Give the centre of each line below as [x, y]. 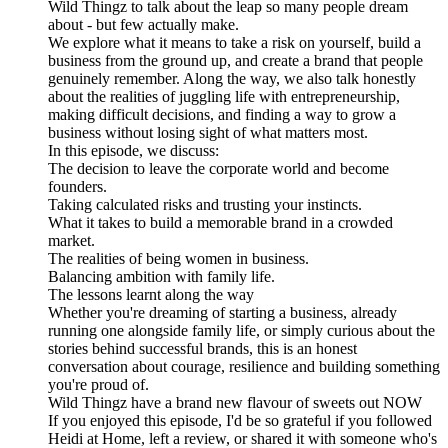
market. [71, 241]
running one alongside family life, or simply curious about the [241, 331]
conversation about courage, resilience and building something [244, 367]
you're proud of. [98, 385]
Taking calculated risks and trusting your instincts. [205, 205]
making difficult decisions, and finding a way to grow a [222, 115]
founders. [77, 187]
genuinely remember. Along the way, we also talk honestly [232, 79]
